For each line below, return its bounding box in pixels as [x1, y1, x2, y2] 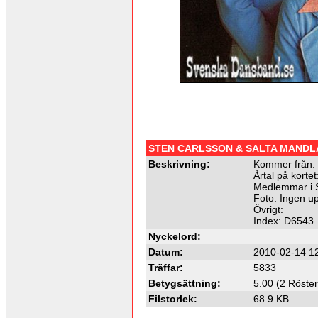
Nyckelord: [148, 230, 201, 242]
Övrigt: [253, 203, 283, 215]
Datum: [148, 246, 183, 258]
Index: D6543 [253, 214, 314, 226]
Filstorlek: [148, 292, 197, 305]
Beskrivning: [148, 158, 210, 170]
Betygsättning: [148, 277, 221, 289]
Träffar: [148, 261, 183, 273]
